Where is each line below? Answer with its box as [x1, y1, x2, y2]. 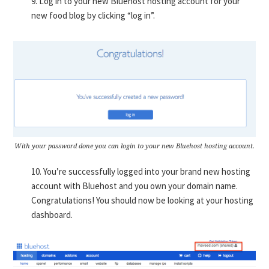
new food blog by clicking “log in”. [31, 10, 156, 22]
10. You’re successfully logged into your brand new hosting [31, 166, 251, 178]
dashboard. [31, 209, 73, 221]
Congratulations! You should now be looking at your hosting [31, 195, 254, 207]
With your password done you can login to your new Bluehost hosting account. [14, 142, 255, 151]
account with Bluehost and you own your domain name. [31, 180, 238, 192]
